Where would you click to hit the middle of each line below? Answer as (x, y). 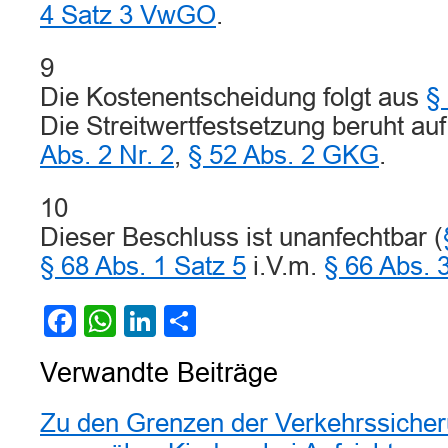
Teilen (238, 321)
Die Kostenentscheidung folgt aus (233, 97)
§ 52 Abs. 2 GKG (283, 155)
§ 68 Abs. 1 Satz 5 (143, 266)
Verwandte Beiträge (159, 373)
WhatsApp (190, 321)
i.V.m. (285, 266)
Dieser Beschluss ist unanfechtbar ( (241, 237)
